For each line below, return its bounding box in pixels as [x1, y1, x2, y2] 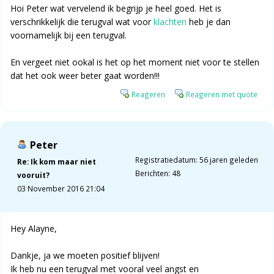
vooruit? [17, 170, 50, 180]
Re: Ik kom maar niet [17, 157, 96, 167]
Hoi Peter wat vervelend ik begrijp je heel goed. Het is [10, 2, 221, 15]
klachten [154, 16, 187, 28]
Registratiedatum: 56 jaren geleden [135, 155, 258, 165]
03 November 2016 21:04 [17, 183, 105, 194]
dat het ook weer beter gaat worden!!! [10, 70, 160, 82]
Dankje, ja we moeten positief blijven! [10, 250, 160, 262]
